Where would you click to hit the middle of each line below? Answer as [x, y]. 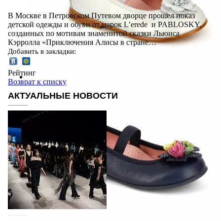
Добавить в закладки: [42, 51]
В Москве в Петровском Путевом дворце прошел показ [101, 15]
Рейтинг [22, 73]
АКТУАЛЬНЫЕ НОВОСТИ [63, 95]
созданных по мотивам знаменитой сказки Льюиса [94, 33]
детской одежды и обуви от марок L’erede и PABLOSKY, [105, 24]
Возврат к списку [37, 81]
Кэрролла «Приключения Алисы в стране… [82, 42]
